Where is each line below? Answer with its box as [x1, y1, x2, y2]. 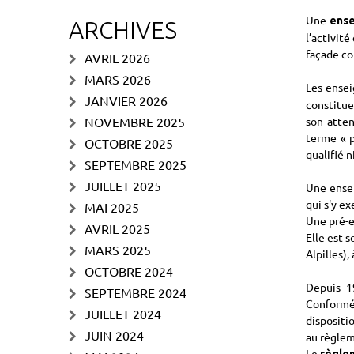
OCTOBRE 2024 [85, 263, 173, 279]
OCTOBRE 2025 [85, 135, 173, 151]
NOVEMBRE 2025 [85, 114, 185, 130]
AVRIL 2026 [85, 50, 150, 66]
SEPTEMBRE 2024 [85, 284, 186, 300]
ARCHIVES [69, 17, 177, 43]
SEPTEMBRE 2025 [85, 156, 186, 172]
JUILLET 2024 [85, 306, 161, 322]
